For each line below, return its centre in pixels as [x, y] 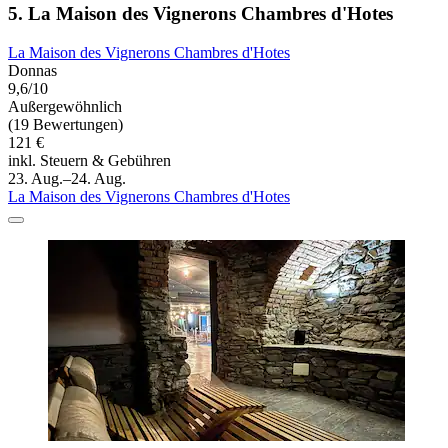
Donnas [32, 71]
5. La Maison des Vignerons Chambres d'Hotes [200, 14]
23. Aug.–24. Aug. [67, 179]
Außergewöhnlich [65, 107]
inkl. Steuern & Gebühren [89, 161]
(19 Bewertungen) [65, 125]
